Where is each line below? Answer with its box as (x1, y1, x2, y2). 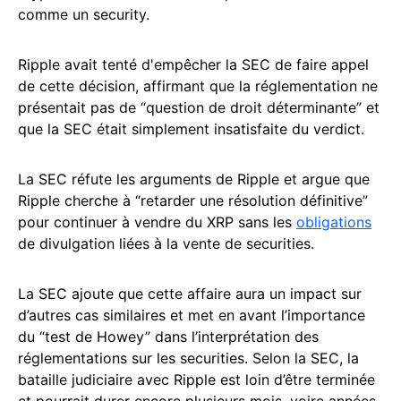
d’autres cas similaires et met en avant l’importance (18, 306, 365, 325)
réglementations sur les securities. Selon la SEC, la (18, 349, 359, 368)
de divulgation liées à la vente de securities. (18, 235, 314, 253)
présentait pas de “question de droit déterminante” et (18, 98, 380, 117)
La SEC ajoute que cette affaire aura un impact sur (18, 285, 362, 303)
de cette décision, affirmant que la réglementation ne (18, 77, 378, 96)
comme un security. (18, 5, 149, 24)
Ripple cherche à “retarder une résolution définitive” (18, 192, 368, 210)
